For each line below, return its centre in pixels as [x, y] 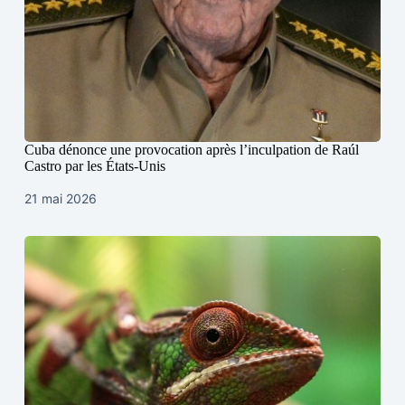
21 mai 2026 [60, 199]
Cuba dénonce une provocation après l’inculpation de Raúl [191, 150]
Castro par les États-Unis [94, 166]
